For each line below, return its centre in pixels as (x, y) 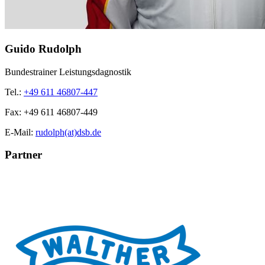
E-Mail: (20, 132)
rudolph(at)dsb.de (68, 132)
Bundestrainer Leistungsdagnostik (68, 72)
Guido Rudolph (43, 49)
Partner (23, 155)
